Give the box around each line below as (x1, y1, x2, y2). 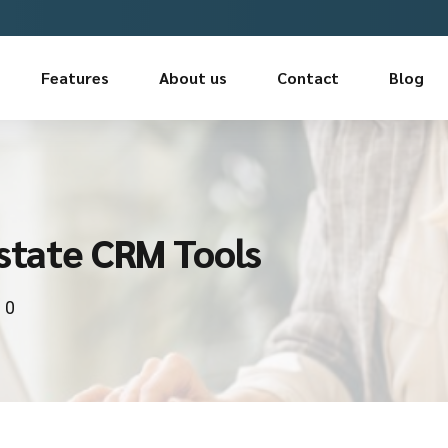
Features (41, 67, 109, 88)
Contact (277, 67, 339, 88)
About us (159, 67, 227, 88)
